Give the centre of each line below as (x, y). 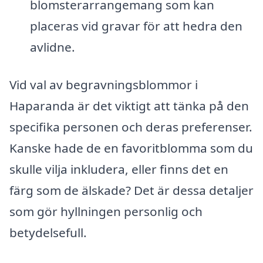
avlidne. (52, 47)
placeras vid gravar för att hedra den (136, 26)
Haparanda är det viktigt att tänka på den (129, 105)
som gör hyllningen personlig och (106, 211)
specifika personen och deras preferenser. (131, 127)
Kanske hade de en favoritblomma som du (131, 148)
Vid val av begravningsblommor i (104, 84)
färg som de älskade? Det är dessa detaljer (131, 190)
